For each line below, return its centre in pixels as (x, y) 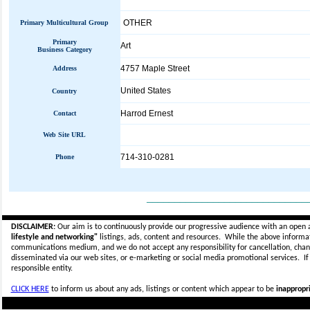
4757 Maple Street (155, 69)
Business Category (64, 49)
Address (64, 68)
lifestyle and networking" (54, 237)
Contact (64, 113)
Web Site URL (64, 135)
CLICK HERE (30, 289)
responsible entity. (42, 268)
